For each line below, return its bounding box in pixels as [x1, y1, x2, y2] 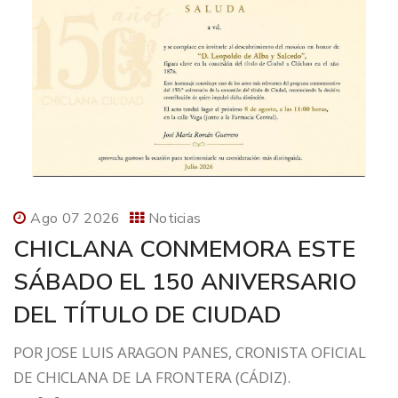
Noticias [147, 209, 202, 229]
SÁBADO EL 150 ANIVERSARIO [13, 267, 356, 298]
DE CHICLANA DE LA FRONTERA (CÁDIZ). [13, 367, 380, 388]
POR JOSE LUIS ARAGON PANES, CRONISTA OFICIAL [13, 342, 366, 363]
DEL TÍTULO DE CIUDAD [13, 299, 281, 331]
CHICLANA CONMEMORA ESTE [13, 234, 355, 266]
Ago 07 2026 [30, 209, 121, 229]
